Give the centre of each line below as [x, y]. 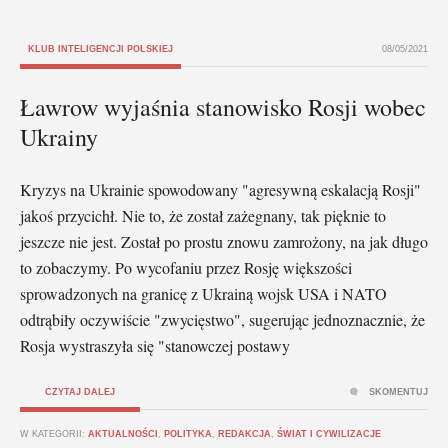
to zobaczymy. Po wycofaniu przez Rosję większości [186, 267]
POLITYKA [188, 433]
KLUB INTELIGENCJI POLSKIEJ [100, 48]
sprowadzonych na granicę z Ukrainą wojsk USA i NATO [203, 293]
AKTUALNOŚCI [123, 433]
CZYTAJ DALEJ [80, 391]
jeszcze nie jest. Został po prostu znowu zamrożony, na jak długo [224, 241]
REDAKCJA [244, 433]
